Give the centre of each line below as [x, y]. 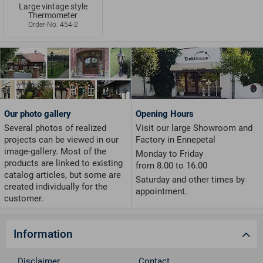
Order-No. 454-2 [53, 25]
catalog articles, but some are [63, 175]
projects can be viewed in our [61, 139]
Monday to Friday [169, 154]
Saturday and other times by [190, 180]
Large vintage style [53, 7]
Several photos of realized [55, 128]
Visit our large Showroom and [194, 128]
